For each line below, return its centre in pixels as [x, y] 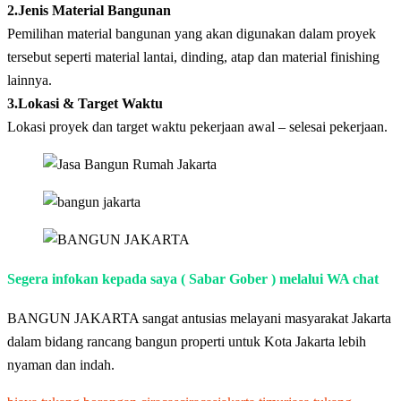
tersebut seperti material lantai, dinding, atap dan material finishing [193, 57]
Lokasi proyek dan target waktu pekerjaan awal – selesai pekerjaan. [197, 127]
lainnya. [30, 81]
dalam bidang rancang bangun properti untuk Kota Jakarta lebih [187, 341]
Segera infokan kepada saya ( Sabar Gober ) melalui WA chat [193, 279]
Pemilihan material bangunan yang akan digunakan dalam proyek [192, 34]
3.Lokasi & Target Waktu [85, 104]
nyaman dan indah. [61, 364]
